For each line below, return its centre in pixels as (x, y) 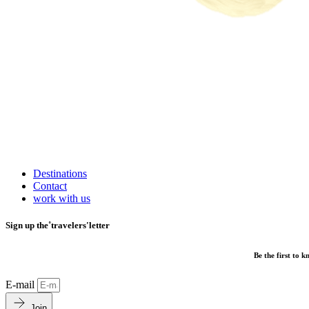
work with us (62, 198)
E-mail (21, 284)
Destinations (60, 173)
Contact (50, 186)
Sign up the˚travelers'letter (58, 225)
